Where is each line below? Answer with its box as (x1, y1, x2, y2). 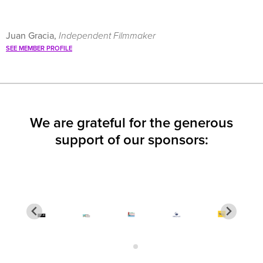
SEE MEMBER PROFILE (6, 45, 72, 53)
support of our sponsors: (55, 131, 208, 149)
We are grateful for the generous (30, 114, 233, 132)
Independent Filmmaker (59, 30, 156, 42)
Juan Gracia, (6, 30, 59, 42)
